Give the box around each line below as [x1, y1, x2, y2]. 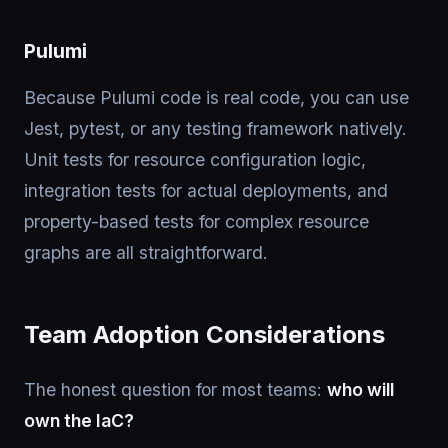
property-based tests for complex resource [24, 211, 369, 232]
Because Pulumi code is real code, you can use [24, 87, 409, 108]
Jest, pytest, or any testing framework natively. [24, 118, 407, 139]
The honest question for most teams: [24, 379, 327, 400]
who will [327, 379, 394, 400]
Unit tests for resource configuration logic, [24, 149, 366, 170]
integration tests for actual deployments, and [24, 180, 388, 201]
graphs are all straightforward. [24, 242, 268, 263]
